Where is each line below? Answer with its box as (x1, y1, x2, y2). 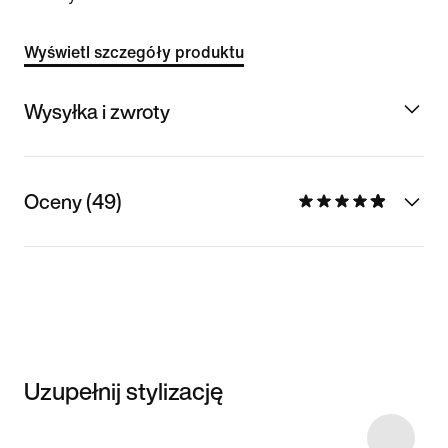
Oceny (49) (24, 186, 122, 216)
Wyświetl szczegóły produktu (24, 44, 244, 61)
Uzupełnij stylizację (24, 372, 223, 409)
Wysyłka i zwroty (24, 96, 170, 126)
